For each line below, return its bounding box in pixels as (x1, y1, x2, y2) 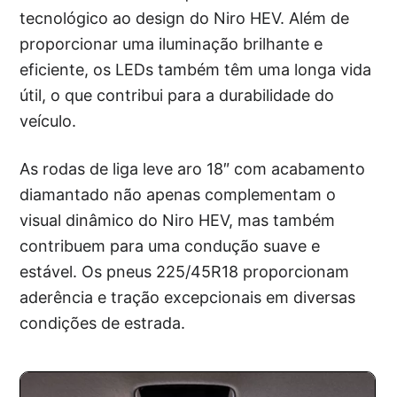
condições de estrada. (19, 314, 186, 333)
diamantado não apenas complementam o (19, 185, 337, 205)
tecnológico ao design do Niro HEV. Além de (19, 9, 350, 28)
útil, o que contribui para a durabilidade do (19, 86, 335, 105)
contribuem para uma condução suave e (19, 237, 321, 256)
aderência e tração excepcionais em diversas (19, 288, 356, 307)
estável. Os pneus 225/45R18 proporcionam (19, 262, 350, 282)
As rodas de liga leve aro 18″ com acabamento (19, 160, 366, 179)
